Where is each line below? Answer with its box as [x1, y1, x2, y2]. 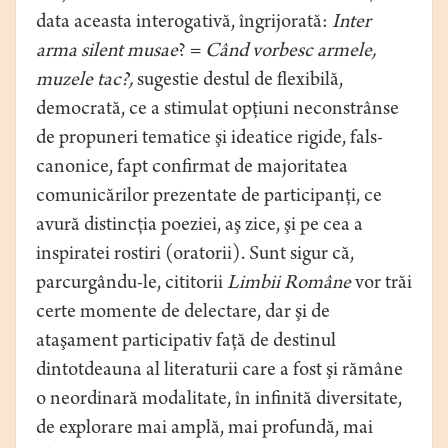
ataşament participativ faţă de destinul [36, 332, 336, 354]
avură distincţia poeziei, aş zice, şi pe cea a [36, 216, 363, 238]
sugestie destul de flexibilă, [137, 71, 343, 93]
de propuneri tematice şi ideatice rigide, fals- [36, 129, 383, 151]
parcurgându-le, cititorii [36, 274, 227, 296]
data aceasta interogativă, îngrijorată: [36, 13, 332, 35]
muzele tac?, [36, 71, 137, 93]
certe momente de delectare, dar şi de [36, 303, 330, 325]
